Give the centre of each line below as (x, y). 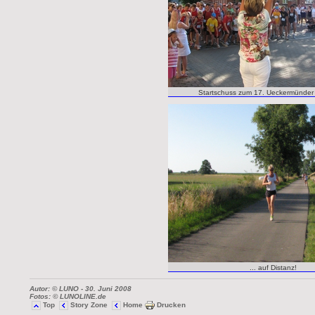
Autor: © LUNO (54, 289)
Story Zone (89, 304)
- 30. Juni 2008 (105, 289)
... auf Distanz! (273, 268)
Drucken (170, 304)
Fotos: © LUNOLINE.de (67, 296)
